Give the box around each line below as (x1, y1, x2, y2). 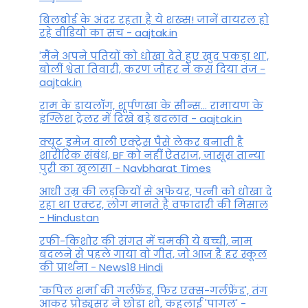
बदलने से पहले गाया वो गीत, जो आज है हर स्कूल (39, 247, 267, 262)
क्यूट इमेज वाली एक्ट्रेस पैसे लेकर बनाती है (39, 135, 244, 150)
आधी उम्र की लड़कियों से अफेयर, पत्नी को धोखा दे (39, 184, 273, 199)
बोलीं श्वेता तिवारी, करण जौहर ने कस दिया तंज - (39, 62, 266, 77)
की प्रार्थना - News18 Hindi (39, 260, 164, 275)
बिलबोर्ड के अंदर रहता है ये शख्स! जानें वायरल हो (39, 12, 269, 27)
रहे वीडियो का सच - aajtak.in (39, 25, 178, 41)
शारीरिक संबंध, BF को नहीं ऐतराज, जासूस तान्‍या (39, 148, 265, 163)
